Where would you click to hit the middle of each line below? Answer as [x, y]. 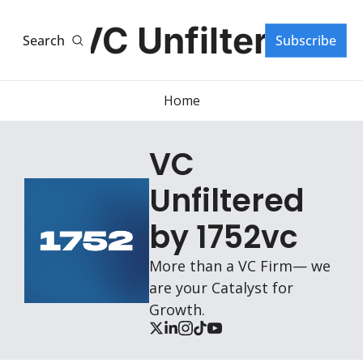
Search [44, 40]
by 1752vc [224, 237]
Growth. [177, 310]
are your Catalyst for [222, 288]
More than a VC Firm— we [240, 266]
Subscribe [306, 40]
